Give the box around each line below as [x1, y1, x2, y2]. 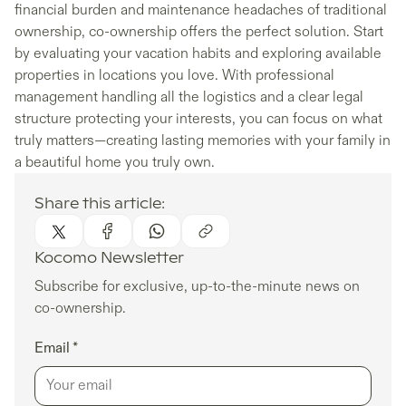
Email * [34, 338, 79, 357]
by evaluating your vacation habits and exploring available [14, 44, 382, 63]
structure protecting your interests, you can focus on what [14, 110, 382, 129]
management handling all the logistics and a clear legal [14, 88, 363, 107]
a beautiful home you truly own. [14, 153, 215, 172]
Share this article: [34, 196, 166, 211]
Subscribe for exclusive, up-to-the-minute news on [34, 276, 361, 295]
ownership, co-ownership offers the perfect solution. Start [14, 23, 383, 42]
